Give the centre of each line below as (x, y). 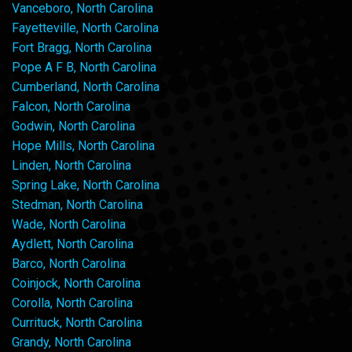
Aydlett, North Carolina (73, 244)
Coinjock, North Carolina (76, 284)
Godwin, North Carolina (73, 126)
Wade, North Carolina (69, 225)
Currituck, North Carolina (77, 323)
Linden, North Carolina (71, 166)
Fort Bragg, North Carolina (82, 48)
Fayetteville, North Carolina (85, 28)
